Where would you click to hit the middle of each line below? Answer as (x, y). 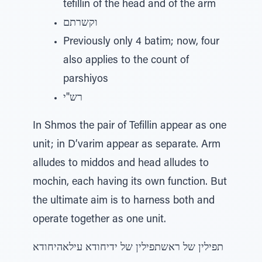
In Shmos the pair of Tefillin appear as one (130, 126)
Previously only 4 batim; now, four (141, 42)
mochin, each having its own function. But (130, 182)
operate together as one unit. (99, 220)
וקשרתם (80, 23)
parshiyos (86, 80)
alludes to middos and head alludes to (121, 164)
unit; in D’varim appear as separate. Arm (127, 145)
